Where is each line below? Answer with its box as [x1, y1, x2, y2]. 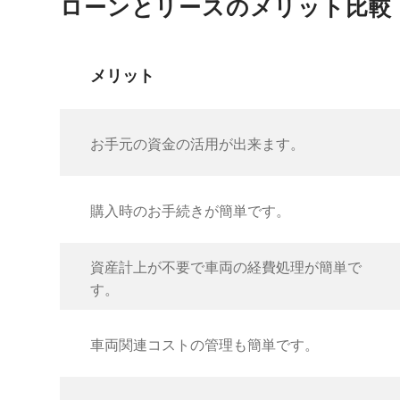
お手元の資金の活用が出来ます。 [89, 136, 304, 154]
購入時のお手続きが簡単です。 [89, 203, 290, 221]
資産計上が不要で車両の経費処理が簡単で [89, 258, 362, 276]
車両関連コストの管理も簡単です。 [89, 337, 319, 354]
